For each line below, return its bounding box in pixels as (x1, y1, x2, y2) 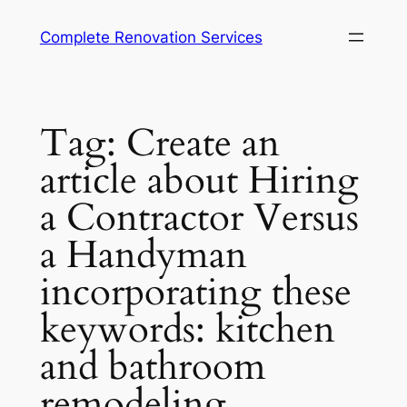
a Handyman (39, 229, 247, 281)
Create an (125, 117, 280, 169)
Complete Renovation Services (39, 28, 263, 46)
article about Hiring (39, 154, 359, 206)
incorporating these (39, 266, 352, 318)
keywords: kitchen (39, 303, 335, 355)
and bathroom (39, 341, 266, 392)
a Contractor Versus (39, 192, 359, 243)
